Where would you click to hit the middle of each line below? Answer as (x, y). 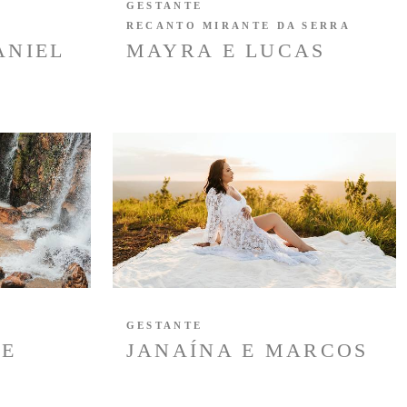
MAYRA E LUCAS (226, 50)
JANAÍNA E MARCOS (247, 350)
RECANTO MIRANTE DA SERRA (238, 25)
